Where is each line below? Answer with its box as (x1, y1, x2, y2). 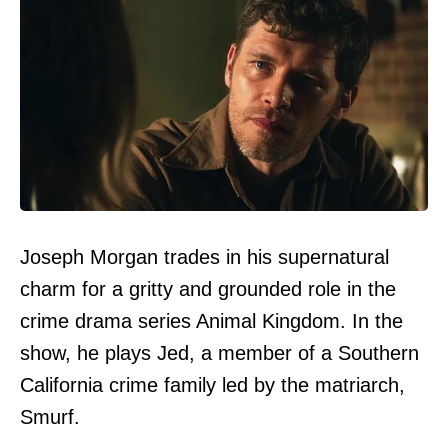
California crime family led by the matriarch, (20, 374, 405, 397)
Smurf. (20, 406, 80, 429)
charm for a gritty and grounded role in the (20, 278, 396, 301)
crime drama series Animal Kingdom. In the (20, 310, 403, 333)
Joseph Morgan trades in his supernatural (20, 246, 389, 269)
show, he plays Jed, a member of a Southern (20, 342, 419, 365)
